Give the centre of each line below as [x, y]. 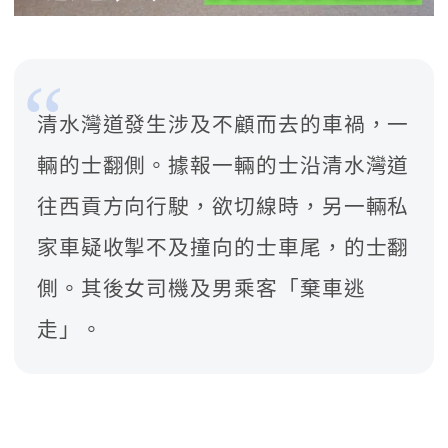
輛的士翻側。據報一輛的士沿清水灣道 [223, 165]
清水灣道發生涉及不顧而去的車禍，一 [223, 124]
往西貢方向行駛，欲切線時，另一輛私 [223, 206]
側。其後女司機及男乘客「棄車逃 [201, 288]
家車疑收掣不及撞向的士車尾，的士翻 [223, 247]
